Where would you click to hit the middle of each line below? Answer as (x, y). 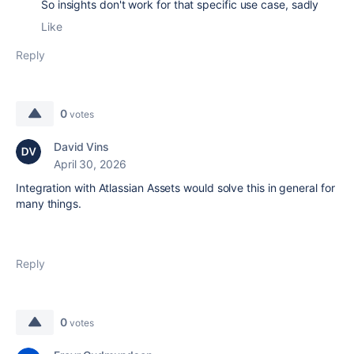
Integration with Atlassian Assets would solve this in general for (175, 188)
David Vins (82, 147)
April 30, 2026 (90, 164)
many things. (49, 203)
